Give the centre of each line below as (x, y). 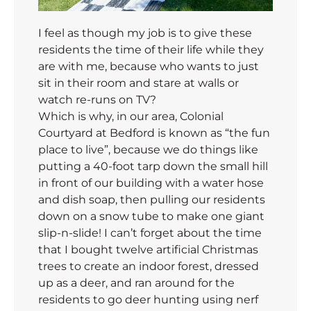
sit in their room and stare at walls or (138, 83)
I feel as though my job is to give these (145, 33)
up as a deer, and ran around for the (136, 283)
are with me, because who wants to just (149, 66)
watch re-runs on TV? (97, 99)
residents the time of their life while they (151, 49)
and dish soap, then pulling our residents (152, 199)
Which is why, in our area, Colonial (131, 116)
